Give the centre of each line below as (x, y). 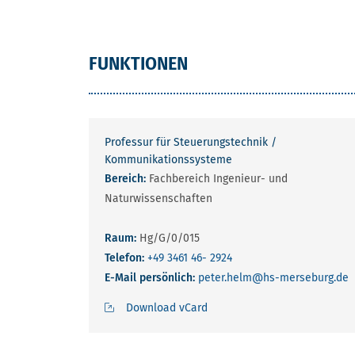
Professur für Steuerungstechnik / (191, 142)
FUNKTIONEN (138, 63)
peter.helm (225, 277)
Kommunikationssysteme (168, 159)
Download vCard (167, 307)
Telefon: (126, 258)
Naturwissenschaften (158, 198)
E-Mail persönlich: (151, 277)
